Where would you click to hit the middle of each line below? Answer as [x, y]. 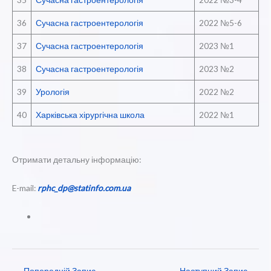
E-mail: [25, 188]
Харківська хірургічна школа [90, 114]
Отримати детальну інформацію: [77, 159]
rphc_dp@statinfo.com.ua [84, 188]
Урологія [52, 91]
